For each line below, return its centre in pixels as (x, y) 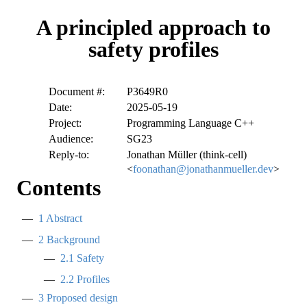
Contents (59, 188)
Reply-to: (69, 155)
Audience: (71, 139)
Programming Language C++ (191, 123)
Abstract (63, 219)
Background (72, 240)
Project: (65, 123)
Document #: (77, 92)
